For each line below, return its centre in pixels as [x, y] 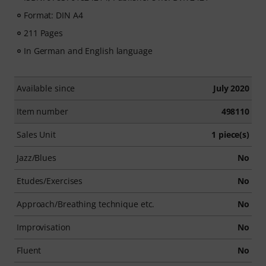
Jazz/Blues [37, 158]
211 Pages [44, 33]
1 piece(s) [230, 134]
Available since [46, 88]
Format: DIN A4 [53, 15]
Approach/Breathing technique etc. [86, 204]
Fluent [29, 250]
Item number [42, 111]
